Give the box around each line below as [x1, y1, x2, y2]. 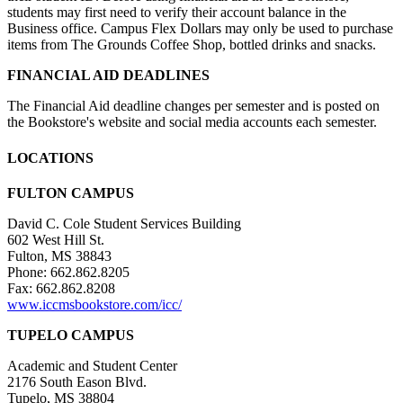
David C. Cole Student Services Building [7, 215, 241, 231]
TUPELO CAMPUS [7, 327, 134, 343]
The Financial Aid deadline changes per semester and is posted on [7, 98, 380, 114]
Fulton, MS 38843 [7, 247, 112, 264]
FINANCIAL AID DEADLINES [7, 67, 210, 84]
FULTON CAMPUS [7, 184, 134, 201]
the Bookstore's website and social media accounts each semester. [7, 114, 377, 130]
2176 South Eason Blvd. [7, 373, 147, 390]
